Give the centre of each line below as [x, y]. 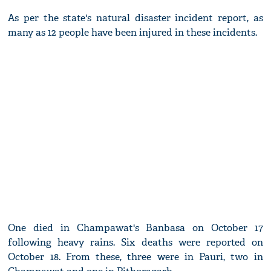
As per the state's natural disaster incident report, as [135, 18]
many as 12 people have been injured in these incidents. [133, 33]
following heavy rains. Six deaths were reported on [135, 243]
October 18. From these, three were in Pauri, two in [135, 257]
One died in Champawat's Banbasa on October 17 [135, 228]
